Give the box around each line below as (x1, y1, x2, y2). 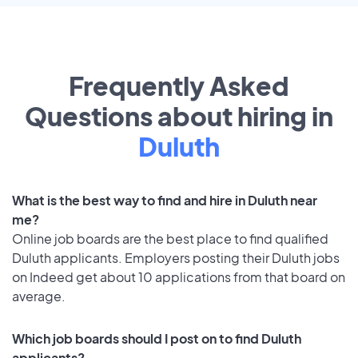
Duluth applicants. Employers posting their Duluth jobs (12, 249, 340, 267)
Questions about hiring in (25, 100, 333, 133)
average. (12, 288, 66, 305)
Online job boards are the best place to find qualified (12, 230, 328, 248)
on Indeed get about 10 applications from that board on (12, 268, 345, 286)
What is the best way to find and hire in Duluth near (12, 192, 317, 209)
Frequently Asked (69, 70, 289, 102)
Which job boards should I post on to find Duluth (12, 329, 301, 347)
